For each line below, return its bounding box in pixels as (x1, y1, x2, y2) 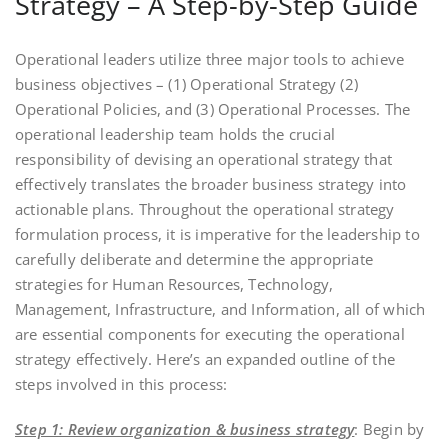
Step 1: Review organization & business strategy (15, 418, 355, 439)
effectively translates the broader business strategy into (15, 173, 407, 194)
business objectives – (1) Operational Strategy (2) (15, 73, 359, 94)
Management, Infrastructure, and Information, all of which (15, 298, 426, 319)
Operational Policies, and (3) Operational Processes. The (15, 98, 411, 119)
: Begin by (354, 418, 425, 439)
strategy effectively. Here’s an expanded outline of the (15, 348, 396, 369)
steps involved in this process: (15, 373, 228, 394)
